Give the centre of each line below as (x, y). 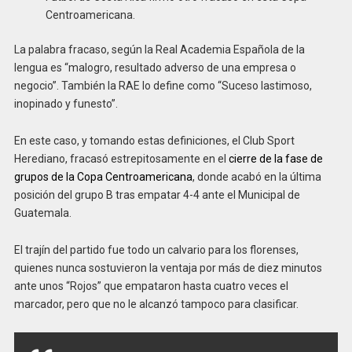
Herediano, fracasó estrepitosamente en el (121, 159)
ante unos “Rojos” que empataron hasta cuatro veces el (151, 286)
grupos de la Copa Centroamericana (103, 177)
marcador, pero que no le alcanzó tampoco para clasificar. (156, 304)
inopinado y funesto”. (66, 104)
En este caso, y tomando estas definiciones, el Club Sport (154, 141)
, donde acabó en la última (257, 177)
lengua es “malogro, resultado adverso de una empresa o (155, 68)
